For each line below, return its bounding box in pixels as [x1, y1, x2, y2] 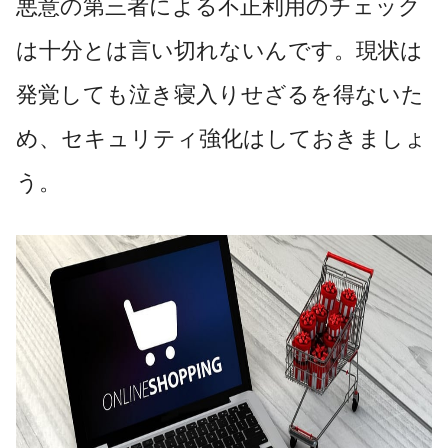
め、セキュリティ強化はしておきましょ [16, 125, 427, 151]
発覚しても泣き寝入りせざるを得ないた [16, 81, 424, 107]
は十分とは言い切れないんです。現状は [16, 37, 423, 63]
